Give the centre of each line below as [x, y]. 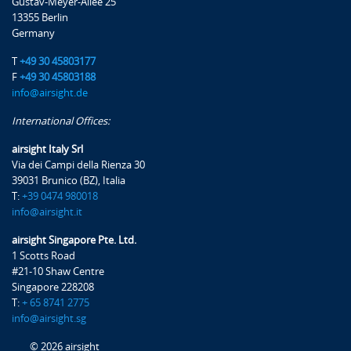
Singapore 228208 [53, 287]
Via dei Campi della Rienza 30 [78, 165]
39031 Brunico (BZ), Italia [69, 180]
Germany [33, 33]
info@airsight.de [50, 92]
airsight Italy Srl [47, 149]
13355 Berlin [40, 17]
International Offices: [61, 121]
